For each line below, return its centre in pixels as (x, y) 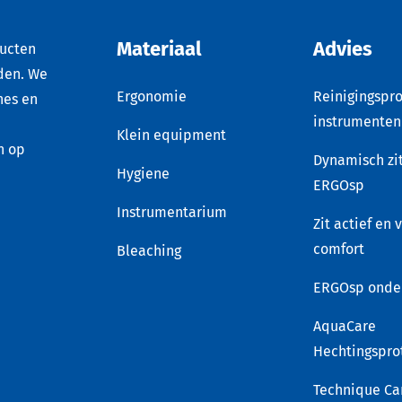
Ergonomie (151, 96)
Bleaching (149, 250)
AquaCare (344, 326)
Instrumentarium (171, 212)
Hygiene (143, 173)
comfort (338, 249)
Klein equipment (171, 135)
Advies (342, 48)
